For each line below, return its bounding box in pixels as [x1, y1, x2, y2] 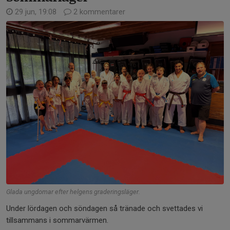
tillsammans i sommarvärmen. [6, 216, 108, 225]
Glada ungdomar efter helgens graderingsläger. [6, 188, 140, 196]
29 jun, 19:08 [13, 7, 59, 16]
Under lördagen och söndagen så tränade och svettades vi [6, 204, 203, 213]
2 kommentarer [71, 7, 125, 16]
